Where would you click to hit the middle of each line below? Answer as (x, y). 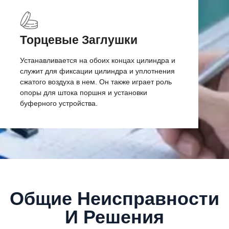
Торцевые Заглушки (78, 40)
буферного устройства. (59, 103)
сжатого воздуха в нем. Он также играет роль (96, 82)
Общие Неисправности (114, 199)
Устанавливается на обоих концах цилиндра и (97, 60)
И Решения (114, 217)
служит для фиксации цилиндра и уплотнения (97, 71)
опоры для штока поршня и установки (83, 92)
